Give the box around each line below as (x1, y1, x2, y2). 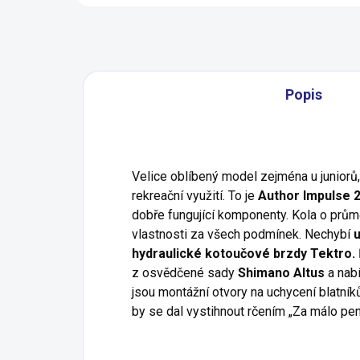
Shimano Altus (238, 265, 325, 281)
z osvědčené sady (132, 265, 238, 281)
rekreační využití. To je (132, 188, 258, 204)
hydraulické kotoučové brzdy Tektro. (132, 246, 355, 262)
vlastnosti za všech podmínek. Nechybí (132, 227, 354, 243)
